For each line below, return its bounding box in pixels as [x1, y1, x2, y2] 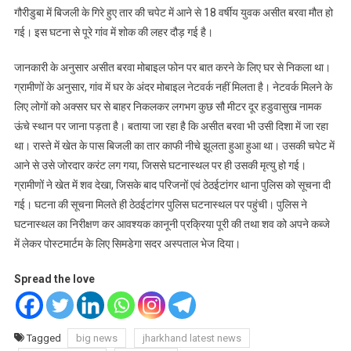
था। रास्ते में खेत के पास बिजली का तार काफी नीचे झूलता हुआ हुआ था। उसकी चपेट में [13, 139, 335, 153]
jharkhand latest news [142, 332, 241, 345]
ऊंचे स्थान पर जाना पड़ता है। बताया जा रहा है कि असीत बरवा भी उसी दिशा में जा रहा [13, 120, 328, 133]
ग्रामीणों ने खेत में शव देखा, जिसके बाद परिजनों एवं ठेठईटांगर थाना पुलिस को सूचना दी [13, 179, 331, 192]
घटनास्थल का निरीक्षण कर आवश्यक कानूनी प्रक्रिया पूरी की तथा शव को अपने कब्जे [13, 218, 330, 231]
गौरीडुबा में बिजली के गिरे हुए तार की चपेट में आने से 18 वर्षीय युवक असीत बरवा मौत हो [13, 6, 333, 20]
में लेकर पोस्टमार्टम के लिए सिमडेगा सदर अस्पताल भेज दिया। [13, 237, 241, 251]
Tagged [26, 332, 63, 345]
